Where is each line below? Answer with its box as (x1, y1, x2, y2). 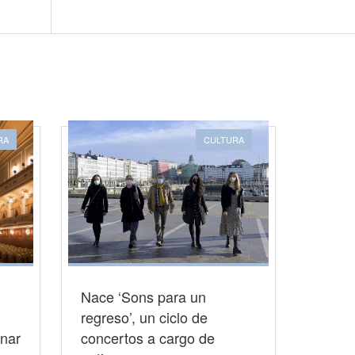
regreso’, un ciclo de (81, 307, 208, 327)
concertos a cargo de (81, 327, 216, 348)
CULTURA (203, 133, 244, 146)
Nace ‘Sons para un (81, 286, 207, 307)
